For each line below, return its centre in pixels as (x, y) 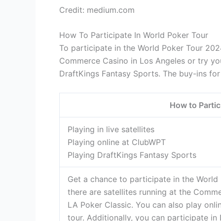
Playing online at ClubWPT (117, 142)
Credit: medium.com (97, 10)
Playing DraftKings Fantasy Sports (132, 155)
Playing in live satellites (111, 129)
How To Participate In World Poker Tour (134, 35)
